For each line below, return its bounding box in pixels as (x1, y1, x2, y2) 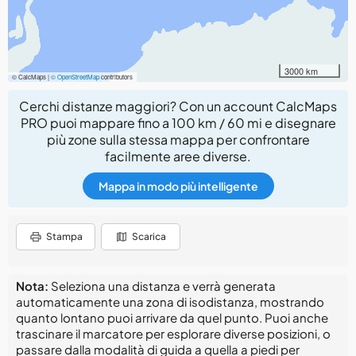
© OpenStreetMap (51, 72, 99, 81)
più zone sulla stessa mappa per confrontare (46, 131, 310, 148)
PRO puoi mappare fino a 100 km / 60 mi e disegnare (20, 114, 336, 131)
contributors (99, 72, 133, 81)
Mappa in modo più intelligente (98, 179, 258, 193)
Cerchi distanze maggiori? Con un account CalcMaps (19, 98, 337, 114)
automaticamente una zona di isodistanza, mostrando (16, 294, 324, 309)
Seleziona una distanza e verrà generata (48, 278, 276, 293)
